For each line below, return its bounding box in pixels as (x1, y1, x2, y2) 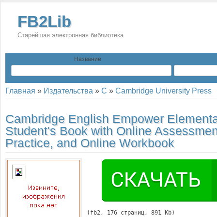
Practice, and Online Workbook (5, 136, 174, 150)
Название (74, 56, 101, 62)
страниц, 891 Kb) (117, 209, 175, 216)
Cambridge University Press (115, 87, 212, 95)
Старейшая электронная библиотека (17, 31, 124, 39)
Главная (5, 87, 35, 95)
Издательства (44, 87, 93, 95)
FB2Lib (17, 13, 71, 31)
